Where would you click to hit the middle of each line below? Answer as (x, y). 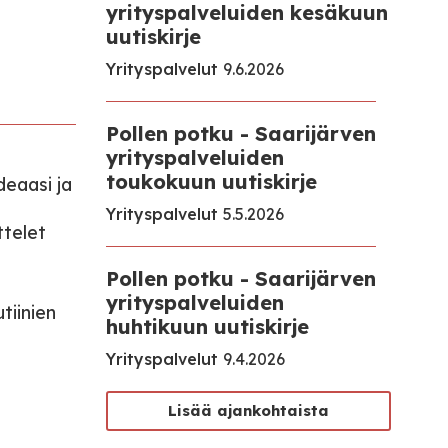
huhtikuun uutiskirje (207, 326)
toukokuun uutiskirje (211, 181)
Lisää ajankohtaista (248, 410)
